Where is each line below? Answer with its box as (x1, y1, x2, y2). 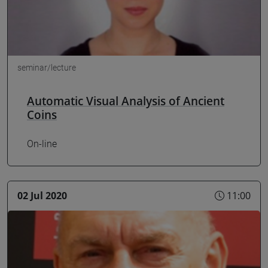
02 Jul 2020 (17, 189, 67, 203)
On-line (27, 138, 57, 150)
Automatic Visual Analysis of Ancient (27, 92, 224, 109)
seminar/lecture (17, 62, 76, 72)
